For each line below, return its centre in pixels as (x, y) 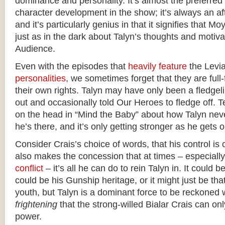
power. (28, 216)
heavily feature (157, 66)
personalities (40, 78)
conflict (29, 168)
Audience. (35, 49)
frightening (36, 204)
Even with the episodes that (72, 66)
